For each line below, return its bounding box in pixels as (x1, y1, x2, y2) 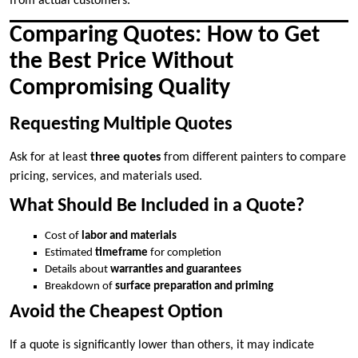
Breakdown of (45, 280, 115, 293)
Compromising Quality (10, 76, 230, 101)
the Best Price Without (10, 50, 233, 75)
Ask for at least (10, 151, 90, 165)
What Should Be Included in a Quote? (10, 197, 304, 217)
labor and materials (82, 230, 177, 243)
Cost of (45, 230, 82, 243)
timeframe (95, 247, 148, 260)
